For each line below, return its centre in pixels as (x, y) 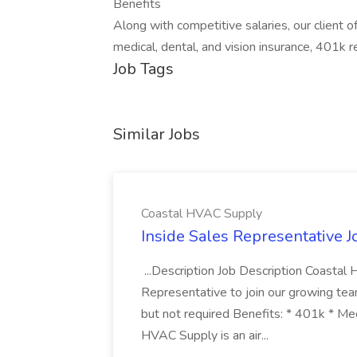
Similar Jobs (157, 134)
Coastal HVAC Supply (202, 214)
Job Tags (143, 69)
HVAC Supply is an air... (206, 335)
